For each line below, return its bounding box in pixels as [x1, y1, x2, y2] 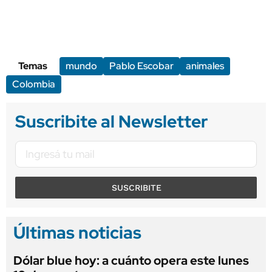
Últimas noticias [13, 220, 141, 244]
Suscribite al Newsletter [15, 109, 208, 133]
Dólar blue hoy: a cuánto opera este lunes [13, 252, 249, 268]
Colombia [12, 77, 55, 90]
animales [186, 59, 224, 72]
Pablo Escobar [109, 59, 174, 72]
